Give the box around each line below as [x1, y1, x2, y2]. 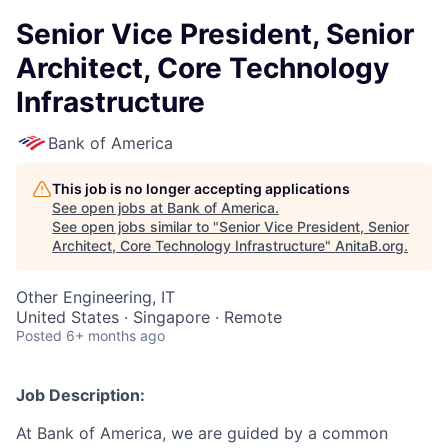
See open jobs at [52, 199, 167, 216]
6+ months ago [66, 327, 165, 344]
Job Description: [16, 385, 145, 405]
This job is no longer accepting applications [52, 180, 350, 197]
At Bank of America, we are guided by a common [16, 423, 388, 443]
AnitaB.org [335, 237, 404, 254]
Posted [16, 327, 62, 344]
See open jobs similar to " [52, 218, 219, 235]
